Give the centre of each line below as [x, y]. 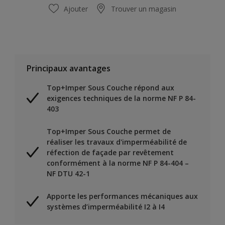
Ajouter [76, 9]
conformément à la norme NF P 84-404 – [118, 163]
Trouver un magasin [144, 9]
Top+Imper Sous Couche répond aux [110, 87]
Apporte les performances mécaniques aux [122, 196]
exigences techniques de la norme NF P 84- [121, 98]
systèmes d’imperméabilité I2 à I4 [106, 206]
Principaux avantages [69, 68]
